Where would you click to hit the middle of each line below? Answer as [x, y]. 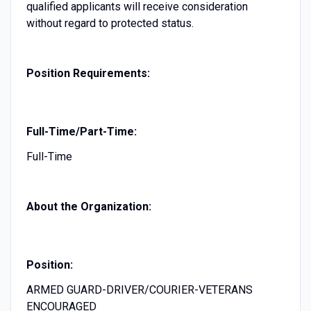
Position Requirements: [88, 73]
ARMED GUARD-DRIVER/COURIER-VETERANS [139, 289]
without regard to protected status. [110, 23]
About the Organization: [89, 206]
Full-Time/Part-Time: [81, 131]
